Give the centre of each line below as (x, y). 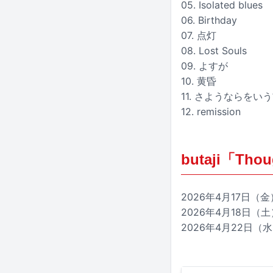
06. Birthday (209, 20)
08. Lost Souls (214, 51)
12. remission (211, 112)
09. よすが (204, 66)
